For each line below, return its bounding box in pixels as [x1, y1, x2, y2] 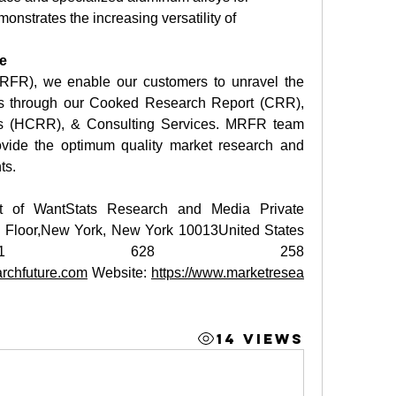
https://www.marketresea [151, 265, 304, 280]
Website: [88, 265, 151, 280]
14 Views [216, 329, 304, 347]
